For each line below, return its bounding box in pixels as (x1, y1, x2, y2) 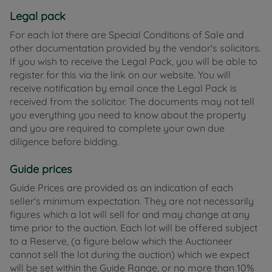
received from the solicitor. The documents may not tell (10, 95, 254, 108)
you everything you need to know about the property (10, 109, 246, 121)
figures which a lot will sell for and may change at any (10, 208, 250, 221)
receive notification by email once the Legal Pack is (10, 82, 237, 95)
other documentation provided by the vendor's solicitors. (10, 42, 261, 55)
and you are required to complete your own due (10, 122, 225, 135)
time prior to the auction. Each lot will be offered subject (10, 222, 257, 234)
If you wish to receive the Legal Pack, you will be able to (10, 55, 257, 68)
